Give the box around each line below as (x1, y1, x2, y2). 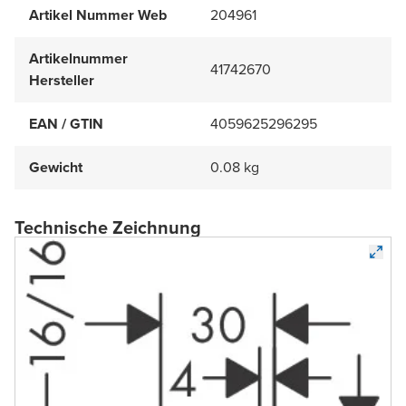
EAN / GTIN (29, 112, 103, 134)
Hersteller (29, 69, 94, 91)
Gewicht (29, 156, 82, 178)
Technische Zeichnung (14, 213, 201, 241)
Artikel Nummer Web (29, 4, 167, 25)
